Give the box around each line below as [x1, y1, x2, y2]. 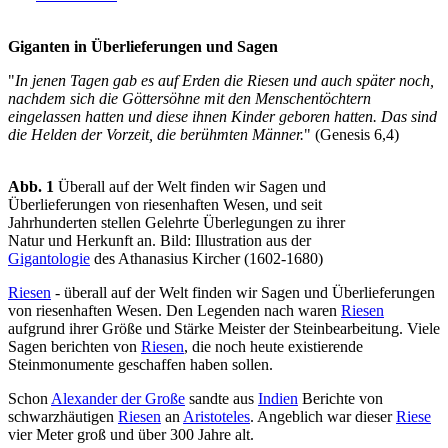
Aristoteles [183, 408, 250, 426]
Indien [258, 390, 298, 408]
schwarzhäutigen [8, 408, 118, 426]
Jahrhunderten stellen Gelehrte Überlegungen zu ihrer [8, 214, 345, 232]
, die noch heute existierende [184, 338, 363, 356]
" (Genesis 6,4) [304, 126, 399, 144]
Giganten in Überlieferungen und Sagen [8, 38, 278, 56]
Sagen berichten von [8, 338, 141, 356]
